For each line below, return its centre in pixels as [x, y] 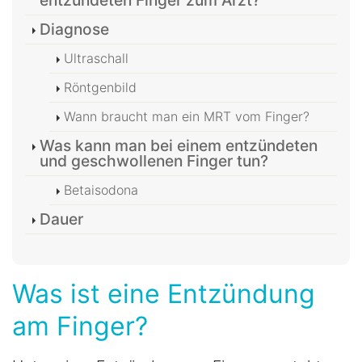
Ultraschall [96, 59]
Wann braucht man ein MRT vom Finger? [187, 117]
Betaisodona [101, 190]
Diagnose [74, 29]
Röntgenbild [100, 88]
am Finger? [80, 326]
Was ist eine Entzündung [164, 294]
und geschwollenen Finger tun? [154, 161]
